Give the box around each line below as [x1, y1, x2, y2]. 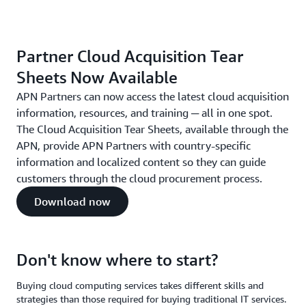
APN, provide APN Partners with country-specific [16, 139, 251, 152]
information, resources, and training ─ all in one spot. [16, 106, 273, 120]
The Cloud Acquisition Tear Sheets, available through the [16, 122, 288, 136]
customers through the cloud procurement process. [16, 171, 262, 185]
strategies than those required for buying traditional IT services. [16, 293, 286, 305]
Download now [34, 195, 111, 208]
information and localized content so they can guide [16, 155, 266, 169]
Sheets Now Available [16, 68, 178, 87]
